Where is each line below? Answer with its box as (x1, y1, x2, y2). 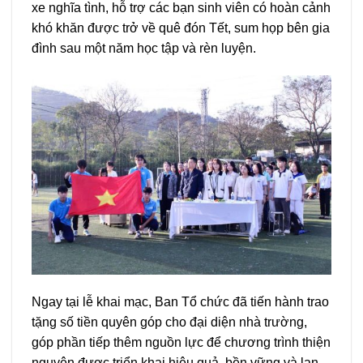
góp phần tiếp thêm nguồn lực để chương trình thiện (32, 335, 331, 350)
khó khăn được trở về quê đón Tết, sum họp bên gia (32, 20, 330, 35)
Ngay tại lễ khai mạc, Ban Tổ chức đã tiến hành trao (32, 295, 329, 310)
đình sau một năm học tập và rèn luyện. (32, 41, 256, 55)
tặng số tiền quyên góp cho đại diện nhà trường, (32, 315, 307, 330)
